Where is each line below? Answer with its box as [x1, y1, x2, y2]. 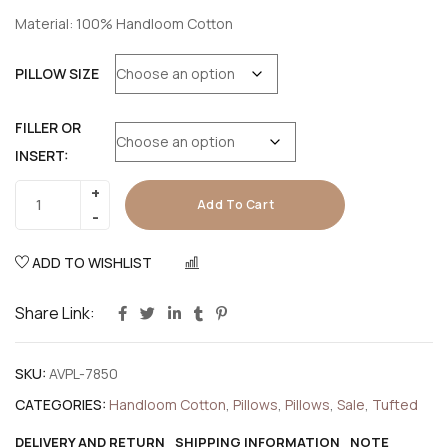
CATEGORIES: [15, 394, 106, 414]
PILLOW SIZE [15, 63, 99, 83]
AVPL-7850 [49, 363, 118, 383]
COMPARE [212, 257, 262, 271]
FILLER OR [15, 117, 81, 137]
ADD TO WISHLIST [32, 252, 152, 272]
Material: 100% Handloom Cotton [15, 13, 233, 33]
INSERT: [15, 145, 69, 165]
